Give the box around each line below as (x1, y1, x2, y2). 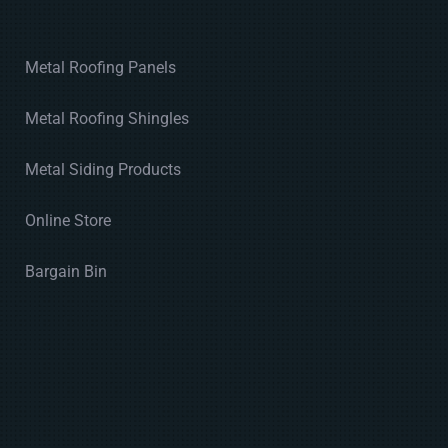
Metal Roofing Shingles (25, 109, 190, 129)
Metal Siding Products (25, 160, 182, 180)
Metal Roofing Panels (25, 58, 177, 78)
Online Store (25, 211, 112, 231)
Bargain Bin (25, 262, 108, 282)
